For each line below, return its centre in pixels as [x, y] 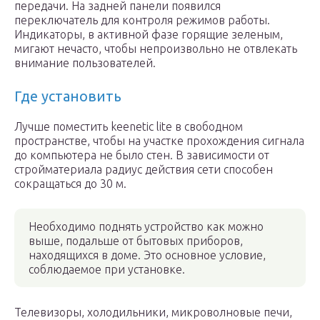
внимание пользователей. [85, 63]
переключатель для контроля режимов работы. [142, 20]
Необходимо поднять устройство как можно [146, 226]
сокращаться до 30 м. [70, 184]
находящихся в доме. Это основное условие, [147, 255]
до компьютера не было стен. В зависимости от [142, 155]
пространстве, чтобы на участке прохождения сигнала [159, 141]
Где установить [68, 96]
